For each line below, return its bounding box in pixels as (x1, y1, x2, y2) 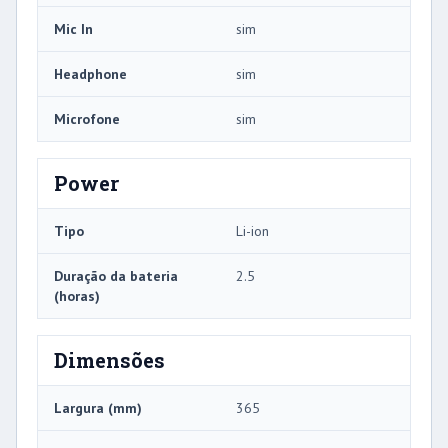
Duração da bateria (54, 267, 178, 286)
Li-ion (236, 222, 269, 241)
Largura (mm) (54, 399, 142, 418)
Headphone (54, 65, 127, 84)
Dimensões (54, 347, 165, 374)
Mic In (54, 20, 93, 39)
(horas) (54, 287, 100, 306)
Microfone (54, 110, 120, 129)
